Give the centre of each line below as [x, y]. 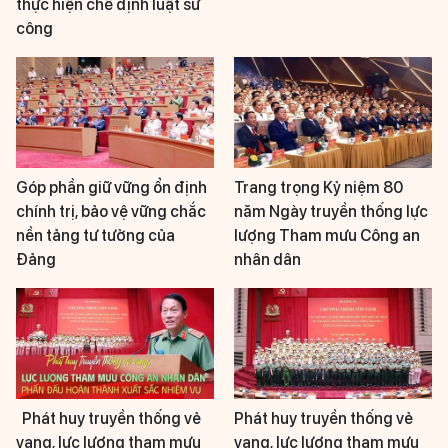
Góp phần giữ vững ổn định [111, 188]
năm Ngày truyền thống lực [331, 212]
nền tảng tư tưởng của [95, 236]
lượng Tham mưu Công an [327, 236]
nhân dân [267, 260]
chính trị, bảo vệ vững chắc [111, 212]
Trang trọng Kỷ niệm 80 [318, 188]
